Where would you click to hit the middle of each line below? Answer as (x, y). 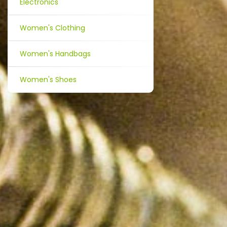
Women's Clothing (52, 28)
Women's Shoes (48, 80)
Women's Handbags (55, 54)
